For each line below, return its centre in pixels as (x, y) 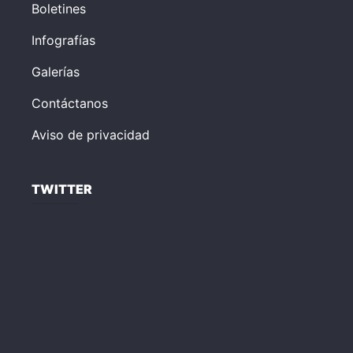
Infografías (63, 40)
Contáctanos (70, 103)
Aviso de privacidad (91, 134)
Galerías (56, 71)
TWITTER (62, 189)
